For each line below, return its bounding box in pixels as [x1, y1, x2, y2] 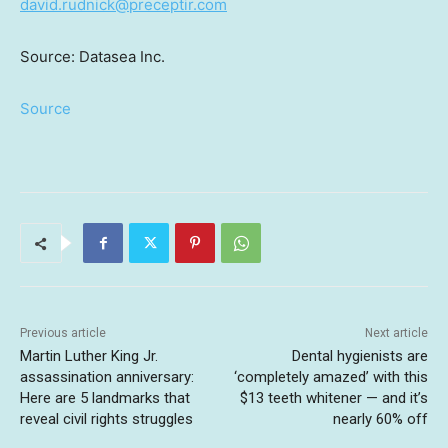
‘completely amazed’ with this [233, 368, 428, 386]
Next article [364, 326, 428, 340]
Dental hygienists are [291, 347, 428, 365]
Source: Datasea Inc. [20, 47, 165, 66]
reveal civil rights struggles [20, 410, 193, 428]
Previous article [20, 326, 106, 340]
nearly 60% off [332, 410, 428, 428]
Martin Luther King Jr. [20, 347, 158, 365]
